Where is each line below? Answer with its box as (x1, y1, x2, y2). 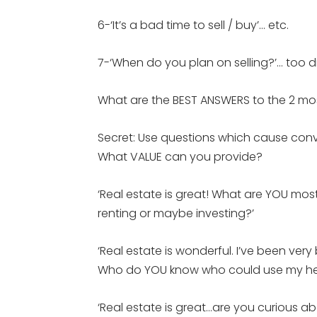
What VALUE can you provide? (98, 149, 263, 165)
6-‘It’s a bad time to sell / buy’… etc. (98, 17, 289, 33)
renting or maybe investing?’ (98, 205, 254, 221)
